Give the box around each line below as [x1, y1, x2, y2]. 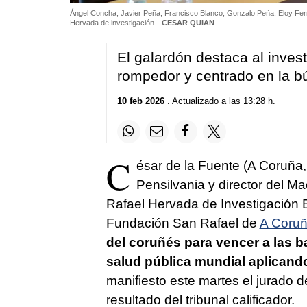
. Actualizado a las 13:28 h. [164, 95, 275, 106]
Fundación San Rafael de [106, 216, 260, 231]
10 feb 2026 [116, 95, 164, 106]
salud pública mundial [106, 254, 245, 269]
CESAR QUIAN [161, 19, 214, 27]
